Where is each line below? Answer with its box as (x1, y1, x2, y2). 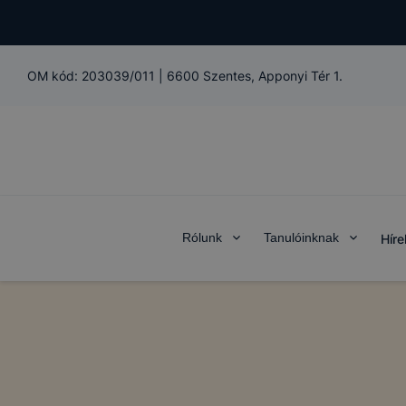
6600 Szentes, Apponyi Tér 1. (167, 68, 343, 83)
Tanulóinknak (264, 230, 339, 245)
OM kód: (27, 68, 82, 83)
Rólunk (182, 230, 222, 245)
